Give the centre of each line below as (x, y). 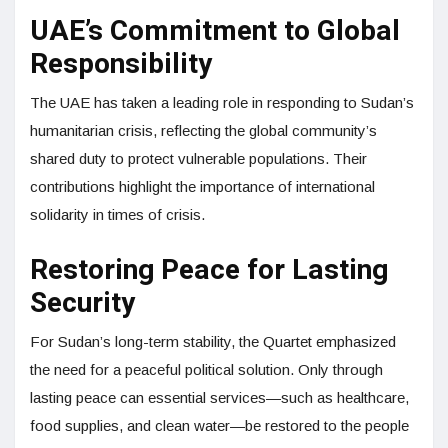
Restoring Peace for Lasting (209, 271)
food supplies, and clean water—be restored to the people (219, 426)
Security (82, 304)
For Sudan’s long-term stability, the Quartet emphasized (213, 342)
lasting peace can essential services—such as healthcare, (219, 398)
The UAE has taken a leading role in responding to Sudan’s (222, 103)
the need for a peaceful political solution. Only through (206, 370)
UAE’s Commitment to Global (215, 32)
